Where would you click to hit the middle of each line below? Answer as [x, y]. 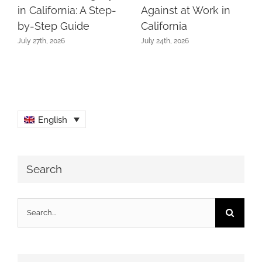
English [53, 120]
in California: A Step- [67, 10]
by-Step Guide [54, 26]
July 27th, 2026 [41, 41]
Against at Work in [186, 10]
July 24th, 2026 [165, 41]
